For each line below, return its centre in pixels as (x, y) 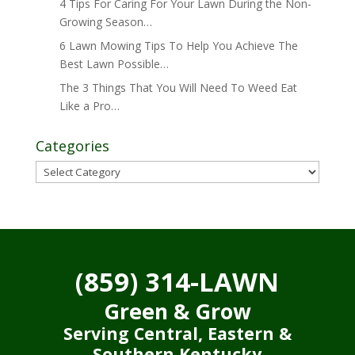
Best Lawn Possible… (114, 64)
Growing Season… (105, 22)
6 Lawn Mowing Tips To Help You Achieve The (178, 46)
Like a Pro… (89, 106)
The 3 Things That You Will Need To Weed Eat (178, 88)
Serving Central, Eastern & (177, 333)
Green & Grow (177, 311)
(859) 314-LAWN (177, 282)
